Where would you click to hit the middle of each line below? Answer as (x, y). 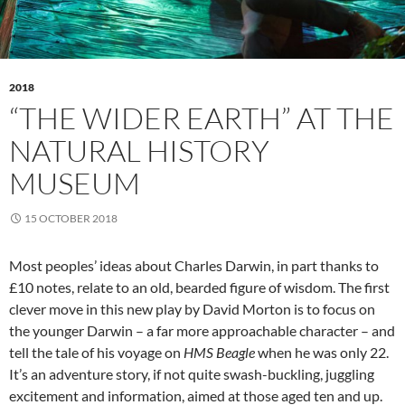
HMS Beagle (219, 353)
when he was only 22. (322, 353)
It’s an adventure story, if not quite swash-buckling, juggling (192, 374)
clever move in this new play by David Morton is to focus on (192, 309)
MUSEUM (75, 184)
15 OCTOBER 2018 (71, 219)
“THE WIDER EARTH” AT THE (202, 118)
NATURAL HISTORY (139, 151)
